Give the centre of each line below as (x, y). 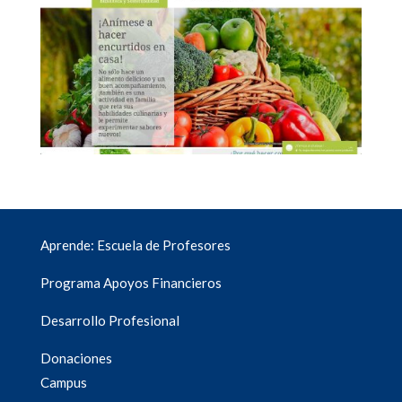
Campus (63, 383)
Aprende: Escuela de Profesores (135, 245)
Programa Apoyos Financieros (131, 283)
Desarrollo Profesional (109, 321)
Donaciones (76, 358)
